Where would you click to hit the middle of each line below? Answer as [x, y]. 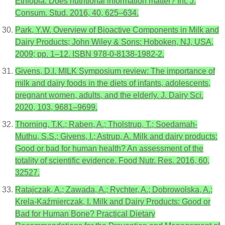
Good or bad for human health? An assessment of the [109, 148]
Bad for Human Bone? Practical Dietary [85, 214]
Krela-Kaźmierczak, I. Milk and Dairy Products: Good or [113, 202]
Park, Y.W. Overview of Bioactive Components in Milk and [117, 30]
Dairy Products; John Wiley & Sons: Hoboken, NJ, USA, [114, 42]
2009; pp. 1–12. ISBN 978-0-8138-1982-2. [90, 54]
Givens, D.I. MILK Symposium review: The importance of [115, 71]
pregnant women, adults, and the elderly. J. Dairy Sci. [109, 95]
